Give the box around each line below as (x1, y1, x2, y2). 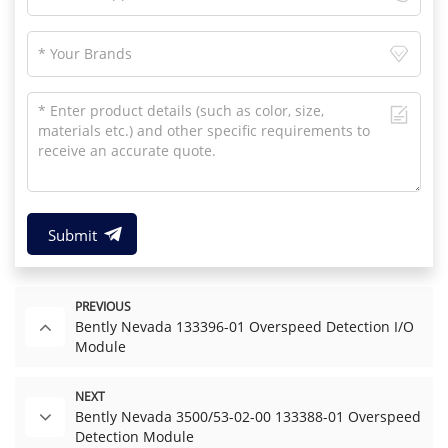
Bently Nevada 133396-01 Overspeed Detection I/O (75, 316, 414, 336)
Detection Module (75, 426, 194, 446)
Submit (47, 224, 97, 245)
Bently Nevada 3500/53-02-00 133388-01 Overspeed (75, 406, 421, 426)
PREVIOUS (75, 297, 131, 315)
